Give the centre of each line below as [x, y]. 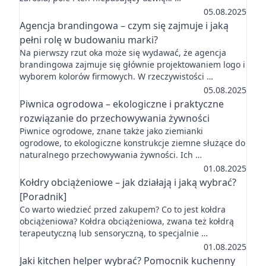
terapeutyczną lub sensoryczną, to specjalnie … [114, 233]
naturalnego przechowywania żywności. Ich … [111, 155]
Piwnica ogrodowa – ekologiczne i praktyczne [122, 104]
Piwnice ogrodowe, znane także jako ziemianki [111, 131]
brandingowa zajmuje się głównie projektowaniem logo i [132, 64]
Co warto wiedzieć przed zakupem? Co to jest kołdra [123, 209]
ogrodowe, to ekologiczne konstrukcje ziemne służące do [132, 143]
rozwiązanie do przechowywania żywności [115, 118]
